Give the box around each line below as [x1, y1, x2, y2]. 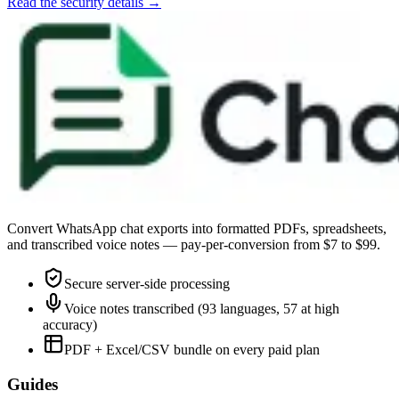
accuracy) [43, 317, 97, 332]
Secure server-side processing [64, 276, 230, 291]
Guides [7, 374, 58, 394]
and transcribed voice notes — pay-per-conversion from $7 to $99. [7, 237, 380, 252]
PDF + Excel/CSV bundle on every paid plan [64, 342, 320, 357]
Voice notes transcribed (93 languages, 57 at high [64, 301, 339, 316]
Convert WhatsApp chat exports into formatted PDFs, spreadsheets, [7, 221, 387, 236]
